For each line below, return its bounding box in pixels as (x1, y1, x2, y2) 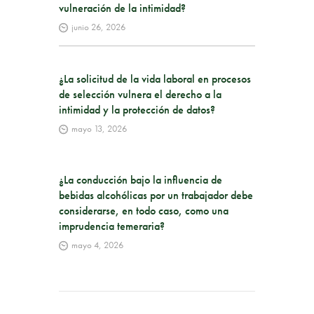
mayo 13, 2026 (71, 122, 127, 135)
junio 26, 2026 (71, 20, 125, 33)
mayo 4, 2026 (71, 238, 123, 251)
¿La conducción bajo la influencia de (59, 172, 222, 188)
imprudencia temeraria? (59, 219, 168, 234)
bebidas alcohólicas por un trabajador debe (59, 188, 253, 203)
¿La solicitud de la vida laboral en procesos (59, 71, 251, 87)
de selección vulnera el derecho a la (59, 87, 221, 102)
